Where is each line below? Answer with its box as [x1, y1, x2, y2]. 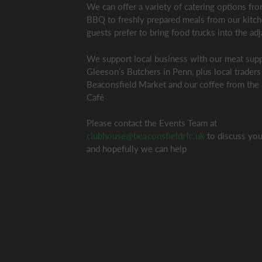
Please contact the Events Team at [87, 118, 217, 128]
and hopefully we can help [87, 143, 187, 154]
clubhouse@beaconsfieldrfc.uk [87, 130, 205, 141]
